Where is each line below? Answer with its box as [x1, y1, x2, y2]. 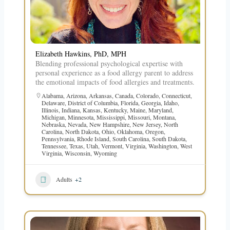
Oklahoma [117, 127, 142, 136]
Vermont [101, 141, 122, 150]
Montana [152, 112, 175, 121]
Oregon [145, 127, 164, 136]
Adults [55, 175, 72, 183]
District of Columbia [67, 98, 118, 107]
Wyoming [93, 148, 117, 157]
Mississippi [96, 112, 125, 121]
